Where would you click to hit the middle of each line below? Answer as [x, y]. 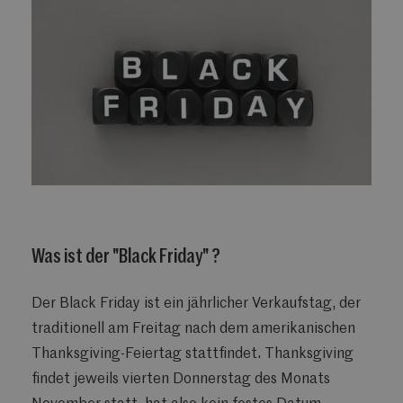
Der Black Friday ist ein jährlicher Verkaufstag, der [196, 304]
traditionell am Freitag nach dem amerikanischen [193, 330]
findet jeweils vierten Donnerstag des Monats [181, 380]
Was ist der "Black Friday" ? [126, 257]
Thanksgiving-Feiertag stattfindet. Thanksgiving [193, 355]
